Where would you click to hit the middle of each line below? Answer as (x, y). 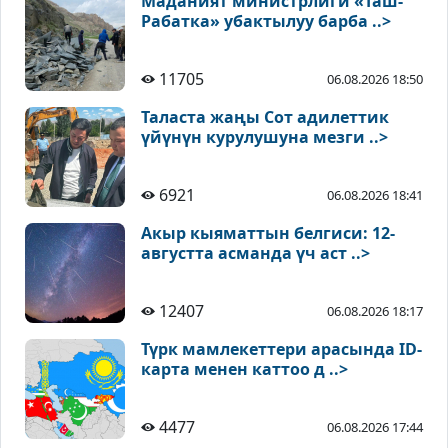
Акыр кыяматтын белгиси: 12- (268, 233)
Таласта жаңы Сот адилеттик (265, 117)
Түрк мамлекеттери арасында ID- (281, 349)
